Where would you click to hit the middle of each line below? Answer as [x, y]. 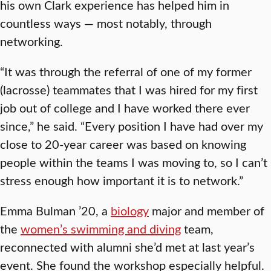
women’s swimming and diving [101, 228]
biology [130, 210]
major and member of [207, 210]
